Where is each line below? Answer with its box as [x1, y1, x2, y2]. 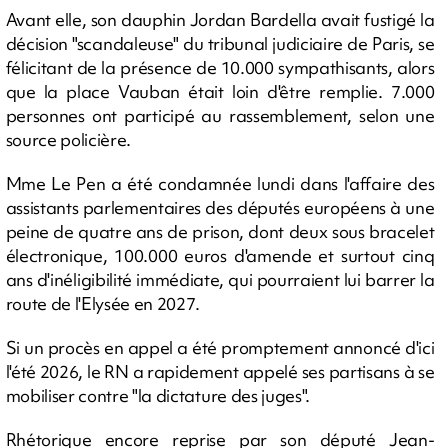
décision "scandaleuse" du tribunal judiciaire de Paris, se [5, 31, 435, 55]
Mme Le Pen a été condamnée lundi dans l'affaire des [5, 171, 435, 195]
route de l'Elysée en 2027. [5, 291, 201, 315]
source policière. [5, 127, 132, 151]
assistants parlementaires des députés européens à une [5, 195, 435, 219]
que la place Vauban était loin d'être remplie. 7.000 [5, 79, 435, 103]
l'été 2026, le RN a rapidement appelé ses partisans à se [5, 359, 435, 383]
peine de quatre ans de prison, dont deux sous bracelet [5, 219, 435, 243]
